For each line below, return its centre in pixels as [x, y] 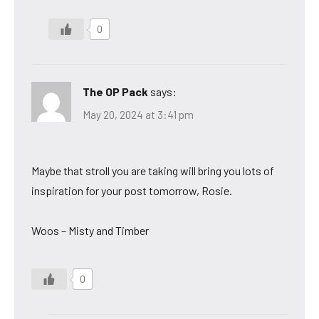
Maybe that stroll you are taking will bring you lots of [153, 170]
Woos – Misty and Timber [90, 230]
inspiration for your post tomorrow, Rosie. [132, 190]
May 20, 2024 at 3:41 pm [138, 114]
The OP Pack [115, 92]
